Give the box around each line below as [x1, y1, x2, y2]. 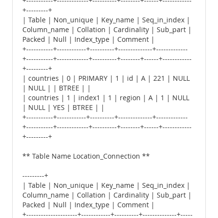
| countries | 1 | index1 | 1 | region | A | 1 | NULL [22, 93, 189, 102]
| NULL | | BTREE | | [22, 84, 91, 92]
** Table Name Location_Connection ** [22, 152, 150, 161]
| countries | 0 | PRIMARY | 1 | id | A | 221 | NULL [22, 74, 190, 83]
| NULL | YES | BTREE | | [22, 103, 105, 112]
